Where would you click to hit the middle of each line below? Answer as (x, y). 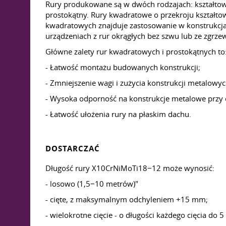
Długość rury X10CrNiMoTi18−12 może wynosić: (130, 168)
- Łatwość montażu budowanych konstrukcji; (123, 67)
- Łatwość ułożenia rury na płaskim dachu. (118, 114)
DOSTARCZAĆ (73, 149)
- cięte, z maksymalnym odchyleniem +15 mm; (127, 199)
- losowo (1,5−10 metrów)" (92, 184)
